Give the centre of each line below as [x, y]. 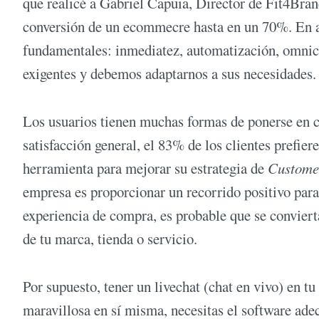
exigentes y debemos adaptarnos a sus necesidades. [169, 73]
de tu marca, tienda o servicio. [110, 239]
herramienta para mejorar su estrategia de [145, 168]
